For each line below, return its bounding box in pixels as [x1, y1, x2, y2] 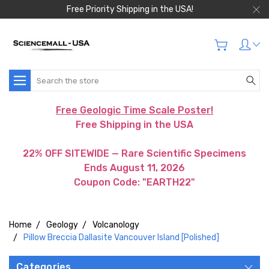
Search [31, 71, 58, 81]
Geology [46, 220, 78, 230]
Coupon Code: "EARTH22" [74, 177, 195, 188]
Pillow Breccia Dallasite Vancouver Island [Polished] [23, 232, 219, 243]
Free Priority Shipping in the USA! [67, 4, 193, 14]
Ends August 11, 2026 [84, 162, 185, 174]
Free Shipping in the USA [76, 119, 193, 130]
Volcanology [92, 220, 139, 230]
